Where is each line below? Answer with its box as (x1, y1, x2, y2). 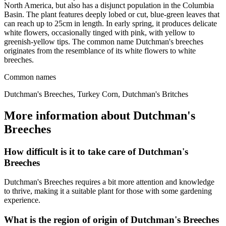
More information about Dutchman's (4, 108, 195, 122)
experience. (4, 196, 40, 205)
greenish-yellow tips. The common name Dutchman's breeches (4, 37, 203, 46)
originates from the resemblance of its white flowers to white (4, 46, 196, 55)
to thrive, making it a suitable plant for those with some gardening (4, 187, 212, 196)
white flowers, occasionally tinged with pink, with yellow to (4, 28, 195, 37)
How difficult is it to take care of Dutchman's (4, 146, 188, 157)
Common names (4, 72, 56, 81)
